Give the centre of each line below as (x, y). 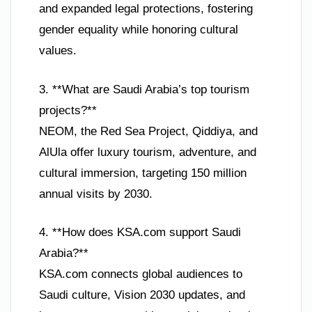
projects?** (68, 110)
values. (58, 51)
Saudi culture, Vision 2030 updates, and (142, 295)
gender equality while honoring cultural (139, 30)
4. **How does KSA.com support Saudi (140, 233)
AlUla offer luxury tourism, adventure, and (148, 152)
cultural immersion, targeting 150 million (143, 173)
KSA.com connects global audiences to (141, 274)
